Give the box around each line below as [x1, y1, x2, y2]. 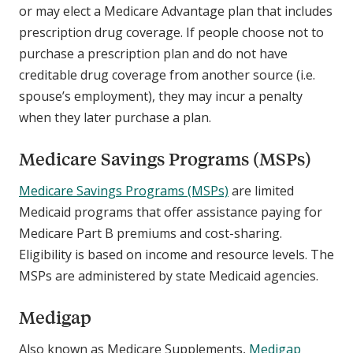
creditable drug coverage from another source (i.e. [19, 66, 315, 84]
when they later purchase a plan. [19, 109, 214, 127]
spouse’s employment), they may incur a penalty [19, 87, 303, 106]
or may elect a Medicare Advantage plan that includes [19, 2, 333, 20]
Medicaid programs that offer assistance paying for [19, 203, 322, 221]
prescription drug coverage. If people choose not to [19, 24, 324, 42]
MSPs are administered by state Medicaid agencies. [19, 267, 325, 285]
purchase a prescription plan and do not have [19, 45, 288, 63]
